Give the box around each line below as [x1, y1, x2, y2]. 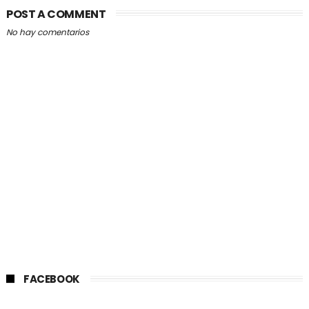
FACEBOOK [23, 272, 80, 286]
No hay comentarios [6, 26, 89, 38]
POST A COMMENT [6, 6, 106, 22]
